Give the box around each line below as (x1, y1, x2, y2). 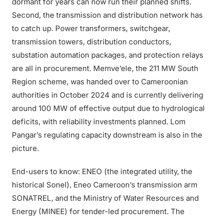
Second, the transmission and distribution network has (12, 10, 203, 20)
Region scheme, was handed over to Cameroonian (12, 77, 188, 86)
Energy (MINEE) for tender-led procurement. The (12, 207, 184, 216)
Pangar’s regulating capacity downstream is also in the (12, 130, 202, 140)
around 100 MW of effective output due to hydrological (12, 104, 205, 113)
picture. (12, 144, 39, 153)
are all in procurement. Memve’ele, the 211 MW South (12, 64, 198, 73)
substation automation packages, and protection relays (12, 50, 203, 60)
